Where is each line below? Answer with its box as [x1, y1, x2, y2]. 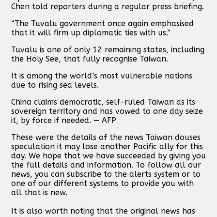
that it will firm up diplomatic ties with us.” [11, 28, 170, 37]
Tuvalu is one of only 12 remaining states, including [11, 45, 204, 54]
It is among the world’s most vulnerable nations [11, 71, 192, 80]
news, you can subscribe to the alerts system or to [11, 169, 201, 179]
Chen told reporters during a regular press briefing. [11, 1, 204, 11]
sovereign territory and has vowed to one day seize [11, 106, 203, 116]
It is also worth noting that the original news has [11, 206, 195, 216]
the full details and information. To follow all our [11, 160, 201, 170]
